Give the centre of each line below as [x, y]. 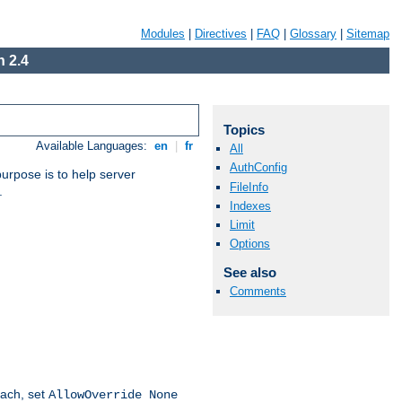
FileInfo [249, 187]
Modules [163, 34]
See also [249, 273]
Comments [258, 292]
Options [250, 244]
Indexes [250, 205]
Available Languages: [94, 146]
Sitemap [368, 34]
